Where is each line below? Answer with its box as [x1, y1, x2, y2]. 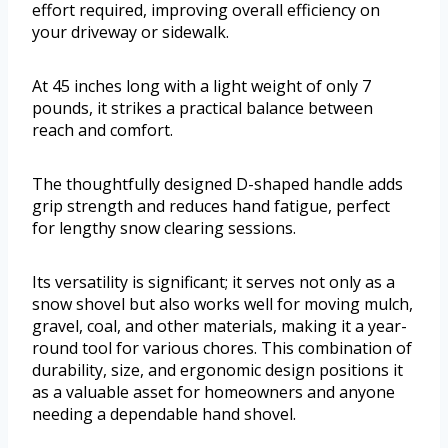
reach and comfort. [32, 118, 173, 141]
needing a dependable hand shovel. [32, 402, 296, 425]
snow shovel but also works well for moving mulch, [32, 292, 413, 315]
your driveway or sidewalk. [32, 20, 229, 43]
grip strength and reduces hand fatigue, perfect [32, 194, 390, 217]
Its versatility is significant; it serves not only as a [32, 270, 395, 293]
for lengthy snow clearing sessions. [32, 216, 296, 239]
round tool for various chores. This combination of [32, 336, 412, 359]
